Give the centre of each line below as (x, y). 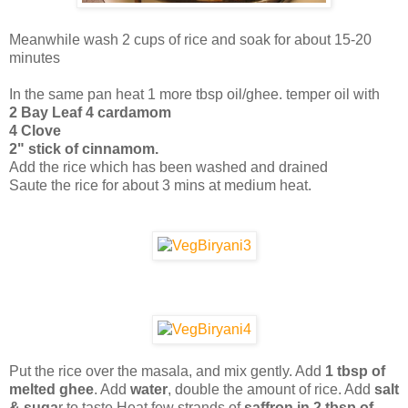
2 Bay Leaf (46, 112)
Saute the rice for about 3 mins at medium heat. (160, 185)
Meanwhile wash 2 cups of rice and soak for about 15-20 (190, 39)
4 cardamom (127, 112)
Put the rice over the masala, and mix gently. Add (167, 371)
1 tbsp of (355, 371)
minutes (35, 57)
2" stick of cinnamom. (84, 148)
